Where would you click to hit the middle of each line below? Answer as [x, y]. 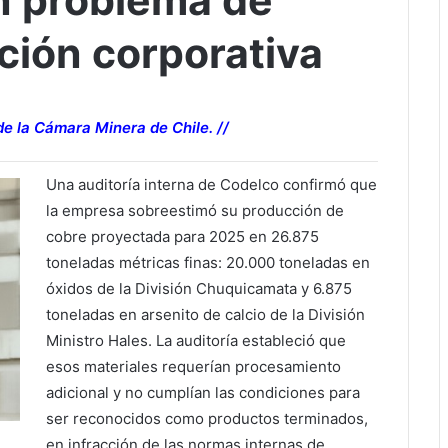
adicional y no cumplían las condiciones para [203, 393]
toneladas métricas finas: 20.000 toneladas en [208, 263]
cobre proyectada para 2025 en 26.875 [183, 237]
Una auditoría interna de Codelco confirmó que [212, 185]
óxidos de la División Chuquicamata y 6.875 [199, 289]
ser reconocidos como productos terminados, [207, 419]
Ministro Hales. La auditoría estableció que [196, 341]
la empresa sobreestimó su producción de [195, 211]
